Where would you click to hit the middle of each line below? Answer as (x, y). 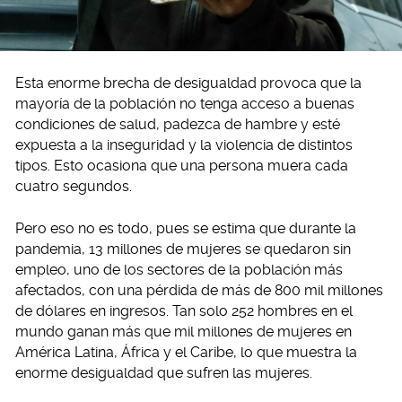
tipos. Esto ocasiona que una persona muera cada (182, 166)
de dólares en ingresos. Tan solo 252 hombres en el (184, 311)
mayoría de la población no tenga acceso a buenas (185, 104)
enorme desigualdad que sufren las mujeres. (164, 373)
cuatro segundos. (74, 187)
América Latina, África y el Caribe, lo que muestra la (186, 353)
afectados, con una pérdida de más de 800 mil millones (199, 291)
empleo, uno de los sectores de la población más (179, 270)
